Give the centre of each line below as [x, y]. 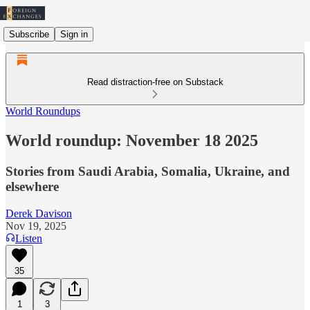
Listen [29, 238]
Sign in [74, 34]
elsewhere [32, 186]
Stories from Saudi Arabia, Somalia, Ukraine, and [148, 171]
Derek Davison [39, 213]
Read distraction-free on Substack [155, 82]
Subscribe [29, 34]
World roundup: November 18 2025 [132, 140]
